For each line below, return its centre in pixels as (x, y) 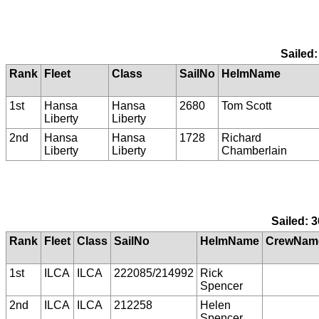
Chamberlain (254, 150)
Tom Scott (246, 105)
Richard (241, 137)
